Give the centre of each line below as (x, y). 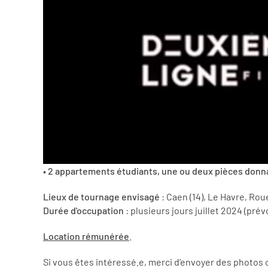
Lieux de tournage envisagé (101, 196)
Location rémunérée (86, 236)
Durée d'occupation (83, 210)
